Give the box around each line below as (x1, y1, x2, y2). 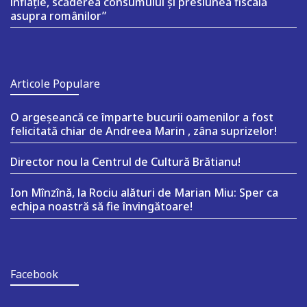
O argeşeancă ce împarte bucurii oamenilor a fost (10, 109, 273, 125)
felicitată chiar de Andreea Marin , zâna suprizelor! (10, 123, 277, 138)
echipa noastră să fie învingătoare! (10, 198, 193, 214)
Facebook (10, 266, 58, 282)
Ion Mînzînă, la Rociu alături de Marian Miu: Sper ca (10, 184, 278, 200)
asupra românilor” (10, 8, 106, 23)
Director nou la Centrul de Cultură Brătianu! (10, 153, 241, 169)
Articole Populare (10, 75, 100, 91)
